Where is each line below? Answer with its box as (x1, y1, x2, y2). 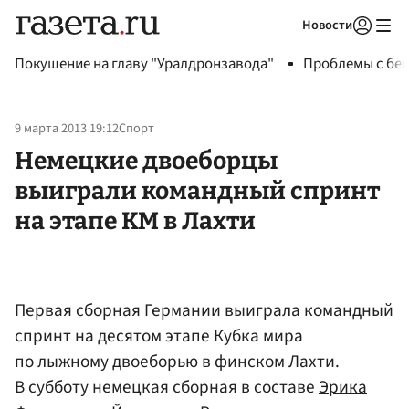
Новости (302, 16, 352, 35)
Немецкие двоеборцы (15, 145, 278, 175)
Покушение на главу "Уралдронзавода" (15, 53, 274, 75)
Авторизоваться (245, 40, 330, 57)
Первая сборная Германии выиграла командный (15, 297, 393, 323)
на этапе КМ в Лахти (15, 205, 256, 236)
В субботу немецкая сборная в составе (15, 373, 319, 400)
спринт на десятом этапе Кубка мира (15, 322, 303, 349)
